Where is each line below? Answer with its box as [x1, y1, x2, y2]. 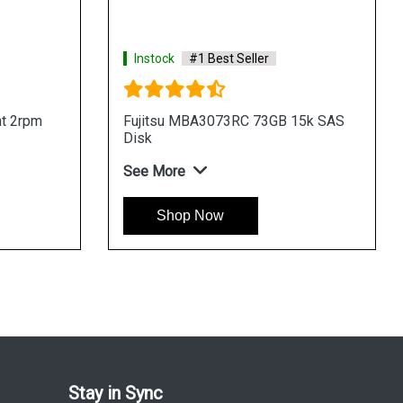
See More [122, 162, 185, 180]
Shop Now [157, 207, 224, 223]
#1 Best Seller [188, 50, 269, 66]
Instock [133, 50, 175, 66]
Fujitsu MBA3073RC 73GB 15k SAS [122, 112, 345, 130]
